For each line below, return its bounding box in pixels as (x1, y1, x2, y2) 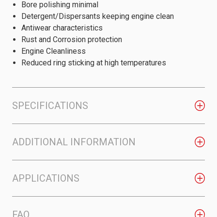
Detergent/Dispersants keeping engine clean (21, 11, 174, 21)
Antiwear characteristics (21, 23, 103, 32)
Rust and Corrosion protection (21, 34, 123, 44)
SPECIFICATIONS (12, 100, 88, 112)
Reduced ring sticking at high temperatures (21, 58, 167, 67)
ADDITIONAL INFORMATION (12, 136, 136, 148)
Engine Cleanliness (21, 46, 86, 56)
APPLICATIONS (12, 172, 79, 185)
